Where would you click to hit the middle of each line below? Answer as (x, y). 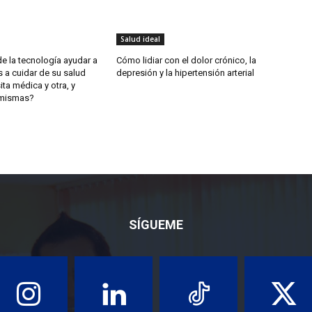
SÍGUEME (156, 224)
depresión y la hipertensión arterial (186, 72)
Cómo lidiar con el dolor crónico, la (187, 60)
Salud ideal (141, 39)
